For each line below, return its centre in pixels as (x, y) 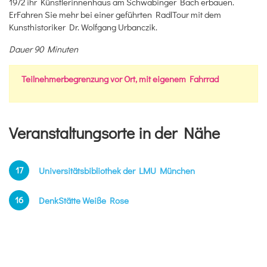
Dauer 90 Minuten (44, 49)
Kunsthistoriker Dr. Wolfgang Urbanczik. (83, 27)
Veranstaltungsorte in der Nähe (114, 133)
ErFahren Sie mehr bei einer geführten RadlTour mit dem (115, 15)
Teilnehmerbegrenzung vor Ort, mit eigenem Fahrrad (120, 79)
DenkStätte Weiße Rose (84, 200)
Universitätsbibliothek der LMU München (117, 170)
